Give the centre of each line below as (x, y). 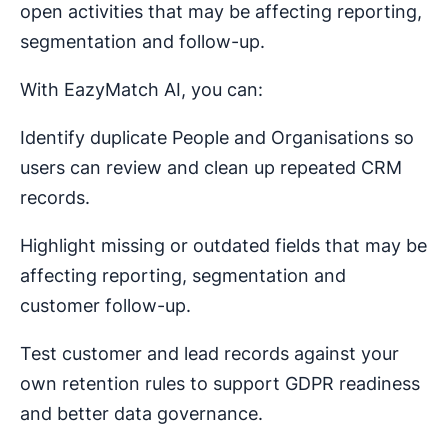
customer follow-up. (105, 305)
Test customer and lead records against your (209, 353)
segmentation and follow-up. (142, 41)
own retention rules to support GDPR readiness (220, 383)
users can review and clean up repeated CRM (211, 167)
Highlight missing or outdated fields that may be (223, 245)
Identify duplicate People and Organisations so (217, 137)
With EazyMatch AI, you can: (141, 89)
